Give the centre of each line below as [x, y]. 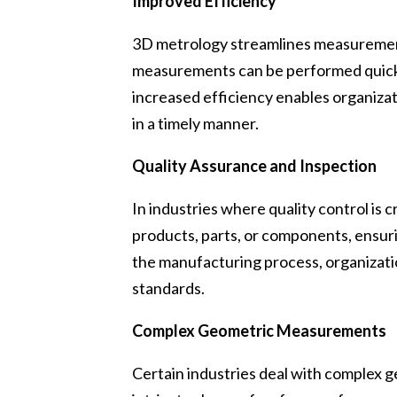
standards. [169, 288]
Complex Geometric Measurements [260, 330]
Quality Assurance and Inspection [255, 165]
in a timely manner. [196, 123]
